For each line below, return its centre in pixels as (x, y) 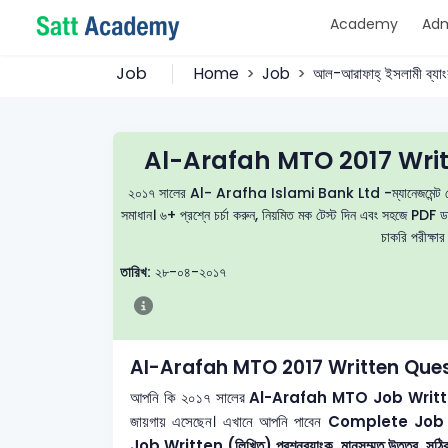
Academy (363, 24)
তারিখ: (135, 271)
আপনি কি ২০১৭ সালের (190, 397)
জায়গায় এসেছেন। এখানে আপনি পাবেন (229, 421)
